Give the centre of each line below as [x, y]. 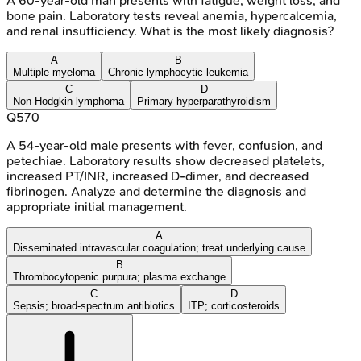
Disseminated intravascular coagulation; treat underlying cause [159, 247]
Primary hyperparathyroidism [204, 101]
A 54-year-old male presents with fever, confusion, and [164, 145]
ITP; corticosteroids [234, 305]
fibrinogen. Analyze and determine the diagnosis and [156, 191]
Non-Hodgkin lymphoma [68, 101]
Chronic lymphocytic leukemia [178, 72]
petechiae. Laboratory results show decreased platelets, [166, 160]
